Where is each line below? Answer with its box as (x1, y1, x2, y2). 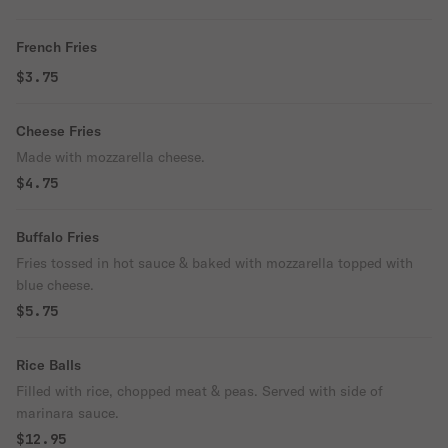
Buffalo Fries (16, 228, 99, 246)
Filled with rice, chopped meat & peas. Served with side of (16, 382, 383, 400)
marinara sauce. (16, 404, 119, 422)
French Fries (16, 38, 97, 56)
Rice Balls (16, 356, 81, 374)
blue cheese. (16, 276, 94, 294)
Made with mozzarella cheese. (16, 148, 205, 166)
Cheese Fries (16, 122, 101, 140)
